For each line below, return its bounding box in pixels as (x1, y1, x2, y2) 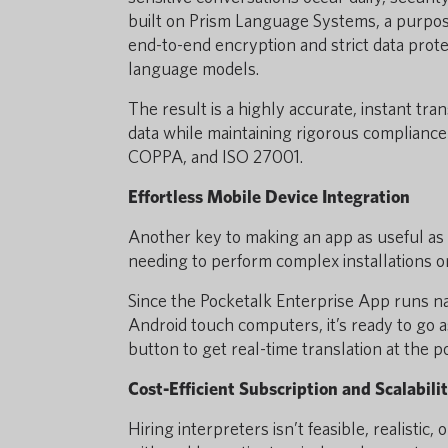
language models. (128, 58, 262, 79)
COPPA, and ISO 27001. (128, 146, 303, 167)
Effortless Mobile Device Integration (128, 186, 410, 207)
